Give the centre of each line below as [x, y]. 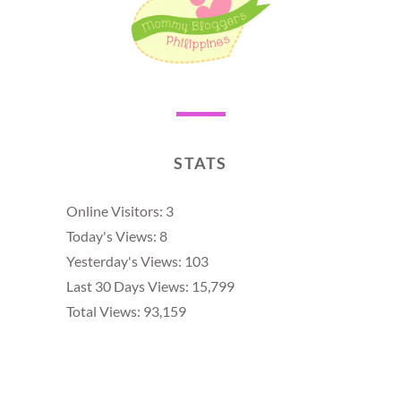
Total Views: [105, 311]
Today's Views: [113, 236]
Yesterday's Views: [125, 261]
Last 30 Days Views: [129, 286]
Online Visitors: [116, 211]
